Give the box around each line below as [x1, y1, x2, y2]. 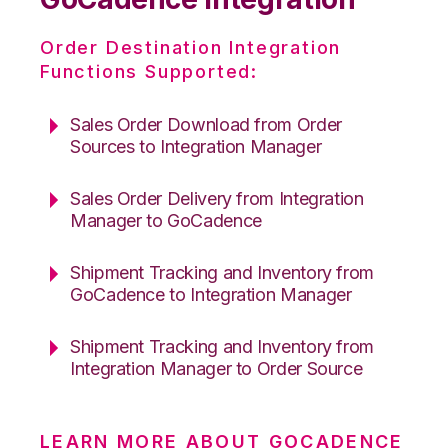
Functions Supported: [40, 60, 259, 82]
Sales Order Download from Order [70, 113, 342, 135]
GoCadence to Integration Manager [70, 283, 352, 305]
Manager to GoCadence [70, 209, 262, 231]
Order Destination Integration [40, 36, 342, 58]
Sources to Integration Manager [70, 135, 322, 157]
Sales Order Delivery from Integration [70, 187, 364, 209]
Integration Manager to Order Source [70, 357, 363, 379]
